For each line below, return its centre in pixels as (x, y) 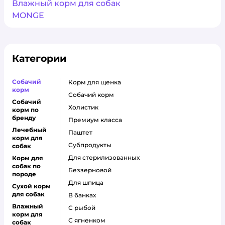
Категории (39, 59)
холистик (85, 107)
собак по (26, 166)
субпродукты (92, 145)
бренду (24, 118)
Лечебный (29, 130)
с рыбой (84, 208)
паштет (83, 132)
